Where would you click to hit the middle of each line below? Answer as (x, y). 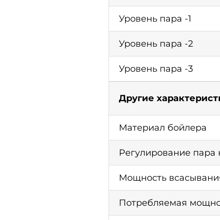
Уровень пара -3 (156, 69)
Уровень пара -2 (156, 44)
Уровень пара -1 (155, 19)
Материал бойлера (163, 128)
